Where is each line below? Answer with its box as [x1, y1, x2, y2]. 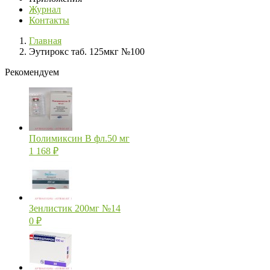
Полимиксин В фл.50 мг [29, 133, 130, 144]
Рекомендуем [5, 67, 59, 78]
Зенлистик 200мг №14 [29, 203, 121, 214]
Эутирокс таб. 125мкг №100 [29, 46, 145, 57]
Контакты [29, 15, 69, 26]
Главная [29, 36, 61, 46]
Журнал [29, 4, 61, 15]
